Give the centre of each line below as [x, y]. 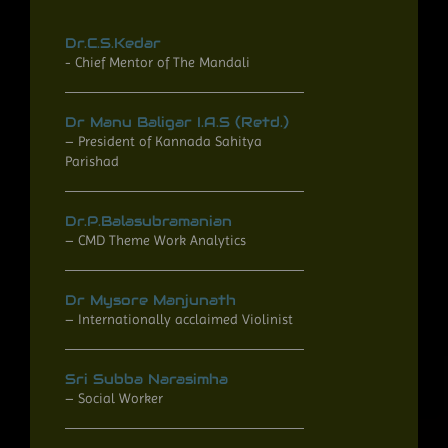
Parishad [92, 160]
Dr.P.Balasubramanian [148, 220]
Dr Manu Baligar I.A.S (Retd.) [177, 121]
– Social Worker [114, 397]
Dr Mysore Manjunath [150, 299]
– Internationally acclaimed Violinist [179, 318]
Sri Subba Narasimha [146, 378]
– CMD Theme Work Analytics [155, 239]
